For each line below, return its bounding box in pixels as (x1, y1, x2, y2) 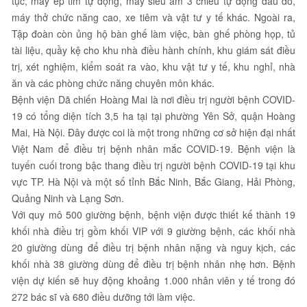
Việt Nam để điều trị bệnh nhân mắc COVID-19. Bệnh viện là (12, 141, 295, 156)
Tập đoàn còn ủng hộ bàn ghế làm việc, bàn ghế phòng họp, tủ (12, 26, 295, 40)
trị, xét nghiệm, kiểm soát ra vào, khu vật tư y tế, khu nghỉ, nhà (12, 59, 295, 73)
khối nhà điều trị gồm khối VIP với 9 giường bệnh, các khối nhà (12, 223, 295, 238)
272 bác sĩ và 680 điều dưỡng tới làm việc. (12, 289, 198, 304)
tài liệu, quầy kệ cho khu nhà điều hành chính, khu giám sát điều (12, 42, 295, 57)
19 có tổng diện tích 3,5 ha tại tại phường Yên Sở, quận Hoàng (12, 108, 295, 123)
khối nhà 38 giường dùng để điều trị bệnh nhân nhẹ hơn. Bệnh (12, 256, 295, 271)
